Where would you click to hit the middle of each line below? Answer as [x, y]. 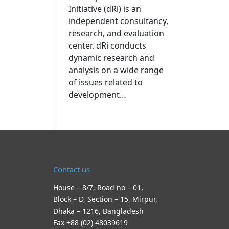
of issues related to [105, 82]
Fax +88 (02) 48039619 [90, 223]
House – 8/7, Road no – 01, [98, 188]
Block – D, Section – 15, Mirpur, [105, 199]
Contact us [71, 169]
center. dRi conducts [107, 45]
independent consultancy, [118, 21]
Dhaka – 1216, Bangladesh [98, 211]
